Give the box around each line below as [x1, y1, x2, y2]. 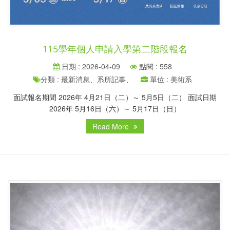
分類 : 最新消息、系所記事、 [41, 73, 133, 84]
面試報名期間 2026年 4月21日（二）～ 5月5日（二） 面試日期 [13, 91, 217, 102]
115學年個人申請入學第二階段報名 [43, 42, 187, 55]
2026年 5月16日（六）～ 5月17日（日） [49, 103, 181, 113]
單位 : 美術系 [148, 73, 192, 84]
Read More [92, 121, 131, 131]
